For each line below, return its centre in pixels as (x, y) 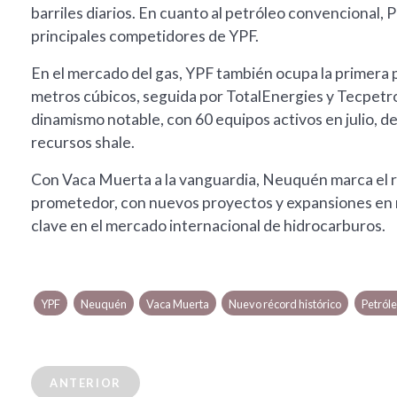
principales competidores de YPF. (145, 36)
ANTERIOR (86, 383)
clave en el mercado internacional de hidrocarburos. (208, 226)
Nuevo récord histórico (285, 304)
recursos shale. (83, 143)
